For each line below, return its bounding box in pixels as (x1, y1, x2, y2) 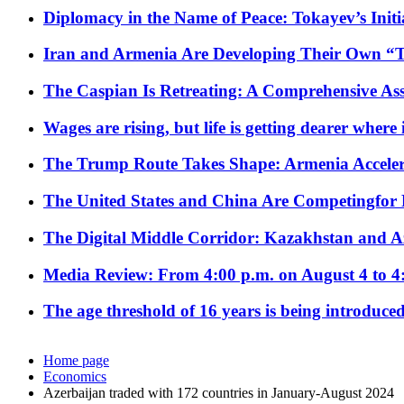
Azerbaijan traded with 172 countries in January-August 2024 (43, 385, 394, 401)
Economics (43, 369, 106, 385)
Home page (43, 353, 109, 369)
